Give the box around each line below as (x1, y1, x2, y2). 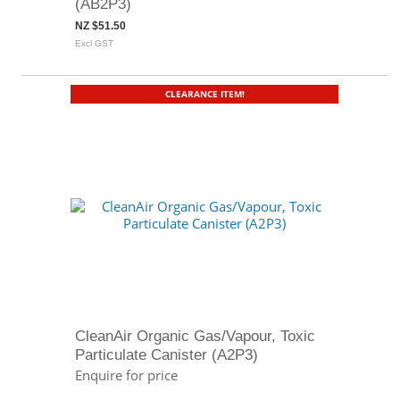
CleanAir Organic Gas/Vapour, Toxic (75, 328, 315, 344)
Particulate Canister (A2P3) (75, 346, 258, 362)
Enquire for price (75, 366, 178, 384)
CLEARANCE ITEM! (164, 87, 245, 100)
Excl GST (75, 38, 113, 48)
